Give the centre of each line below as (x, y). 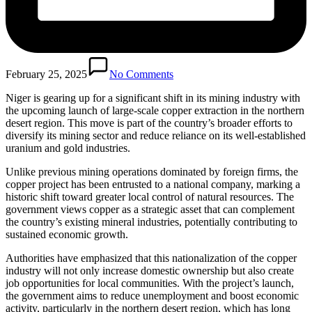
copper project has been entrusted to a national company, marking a (153, 184)
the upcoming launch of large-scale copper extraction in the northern (155, 110)
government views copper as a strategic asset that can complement (150, 209)
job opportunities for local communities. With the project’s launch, (150, 283)
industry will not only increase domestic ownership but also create (150, 270)
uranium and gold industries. (68, 148)
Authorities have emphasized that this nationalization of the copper (151, 258)
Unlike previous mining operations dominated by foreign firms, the (152, 171)
